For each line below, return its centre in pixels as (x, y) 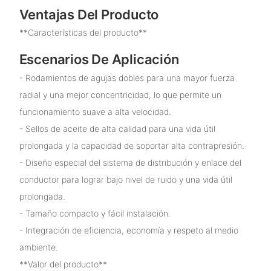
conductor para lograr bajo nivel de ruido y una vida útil (126, 179)
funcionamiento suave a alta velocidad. (95, 111)
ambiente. (38, 247)
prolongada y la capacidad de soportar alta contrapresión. (132, 145)
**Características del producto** (83, 33)
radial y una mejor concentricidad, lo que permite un (120, 94)
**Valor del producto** (63, 264)
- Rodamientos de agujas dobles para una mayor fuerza (127, 77)
